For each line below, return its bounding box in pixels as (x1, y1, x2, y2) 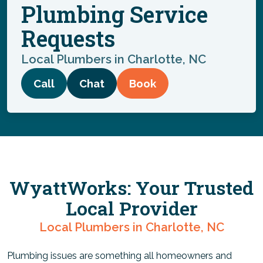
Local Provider (65, 195, 198, 221)
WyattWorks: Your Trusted (9, 175, 254, 200)
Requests (21, 23, 115, 53)
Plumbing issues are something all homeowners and (7, 250, 232, 261)
